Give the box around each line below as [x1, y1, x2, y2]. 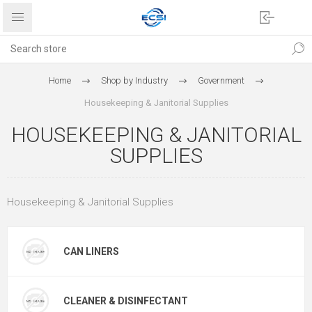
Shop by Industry [100, 75, 168, 86]
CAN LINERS [63, 246, 119, 257]
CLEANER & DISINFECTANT [63, 295, 188, 306]
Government [197, 75, 244, 86]
